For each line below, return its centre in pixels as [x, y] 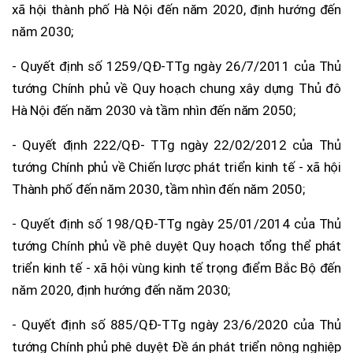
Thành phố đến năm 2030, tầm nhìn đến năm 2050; [158, 189]
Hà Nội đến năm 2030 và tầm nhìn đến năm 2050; [154, 110]
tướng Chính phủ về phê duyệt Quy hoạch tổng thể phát [176, 245]
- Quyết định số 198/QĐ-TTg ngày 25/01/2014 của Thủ [176, 223]
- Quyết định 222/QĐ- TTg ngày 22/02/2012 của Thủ [176, 145]
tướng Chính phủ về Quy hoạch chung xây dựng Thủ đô [176, 88]
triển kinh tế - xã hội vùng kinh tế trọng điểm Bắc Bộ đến [176, 268]
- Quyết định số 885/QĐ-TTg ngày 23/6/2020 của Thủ [176, 324]
